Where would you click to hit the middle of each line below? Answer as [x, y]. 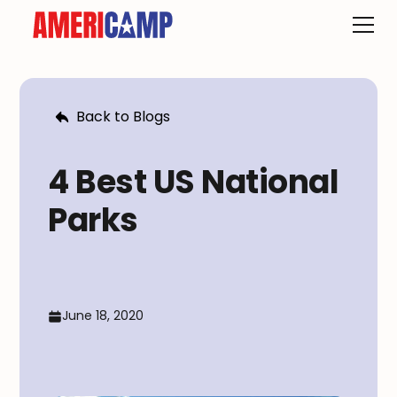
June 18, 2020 [103, 315]
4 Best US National [194, 182]
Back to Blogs [124, 117]
